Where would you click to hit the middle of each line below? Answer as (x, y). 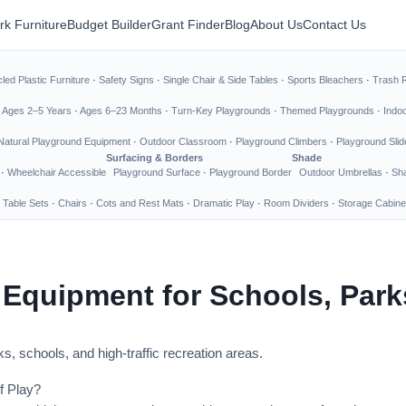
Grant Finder (188, 24)
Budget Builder (109, 24)
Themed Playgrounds (327, 111)
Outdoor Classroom (183, 141)
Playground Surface (157, 172)
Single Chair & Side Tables (221, 80)
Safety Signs (126, 80)
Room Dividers (296, 203)
